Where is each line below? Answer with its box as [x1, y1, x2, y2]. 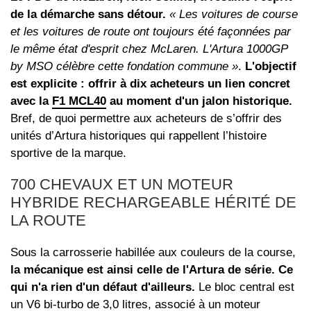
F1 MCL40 [52, 94, 106, 108]
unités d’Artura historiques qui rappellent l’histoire [10, 129, 267, 143]
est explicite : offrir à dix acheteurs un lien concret [10, 77, 290, 91]
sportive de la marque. [10, 146, 126, 160]
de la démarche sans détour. [10, 8, 166, 22]
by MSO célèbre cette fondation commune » [10, 60, 238, 74]
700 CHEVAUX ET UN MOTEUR [10, 176, 233, 194]
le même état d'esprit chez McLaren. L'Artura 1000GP [10, 42, 287, 56]
